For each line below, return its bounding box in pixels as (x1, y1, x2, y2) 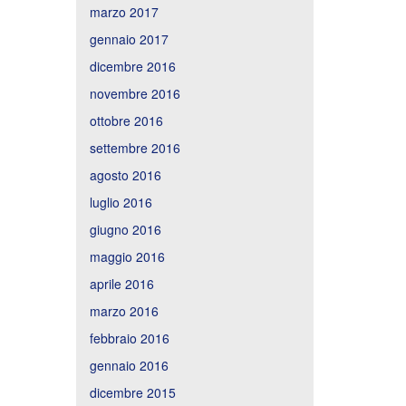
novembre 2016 (89, 83, 180, 102)
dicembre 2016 (89, 56, 176, 75)
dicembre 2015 (89, 382, 176, 401)
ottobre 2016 (89, 111, 163, 130)
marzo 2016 (89, 301, 159, 320)
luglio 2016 (89, 192, 152, 211)
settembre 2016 (89, 138, 180, 157)
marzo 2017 (89, 2, 159, 21)
